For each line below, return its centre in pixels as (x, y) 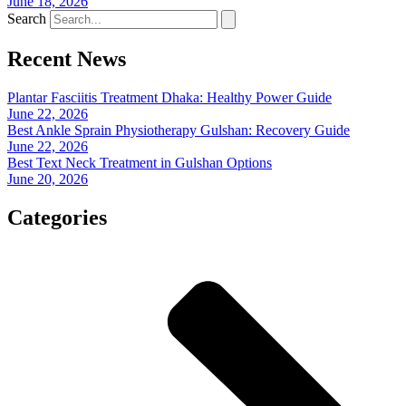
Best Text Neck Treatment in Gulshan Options (140, 163)
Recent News (67, 59)
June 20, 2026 (48, 179)
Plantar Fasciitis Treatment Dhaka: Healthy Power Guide (169, 98)
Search (27, 19)
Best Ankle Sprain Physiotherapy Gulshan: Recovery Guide (179, 130)
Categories (57, 217)
